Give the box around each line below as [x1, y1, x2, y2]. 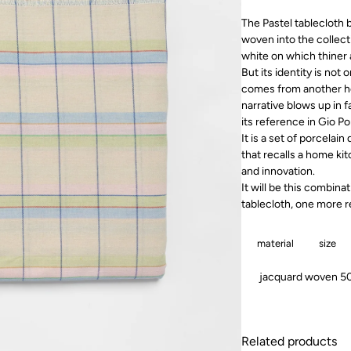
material [257, 237, 294, 250]
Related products [241, 334, 337, 349]
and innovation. [241, 165, 315, 179]
